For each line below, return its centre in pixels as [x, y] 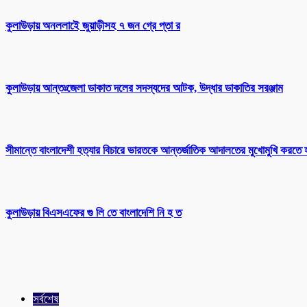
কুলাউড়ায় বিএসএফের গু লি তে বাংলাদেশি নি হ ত [94, 213]
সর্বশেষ [46, 299]
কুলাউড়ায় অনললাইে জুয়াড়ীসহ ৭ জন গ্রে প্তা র [93, 25]
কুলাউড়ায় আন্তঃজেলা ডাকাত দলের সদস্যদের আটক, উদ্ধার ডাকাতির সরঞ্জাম [144, 88]
